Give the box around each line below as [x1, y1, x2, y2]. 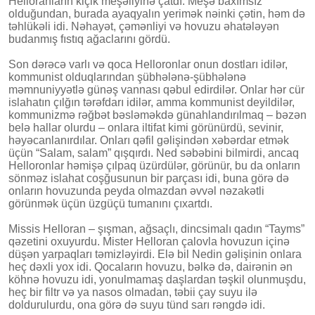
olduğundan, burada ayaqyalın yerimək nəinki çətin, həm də [8, 7, 305, 20]
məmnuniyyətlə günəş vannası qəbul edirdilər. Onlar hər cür [8, 83, 304, 96]
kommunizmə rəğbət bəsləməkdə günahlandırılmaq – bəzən [8, 108, 307, 121]
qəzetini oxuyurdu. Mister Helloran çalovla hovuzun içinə [8, 235, 290, 247]
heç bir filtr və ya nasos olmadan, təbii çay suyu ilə [8, 285, 257, 298]
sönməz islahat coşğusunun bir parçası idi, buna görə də [8, 172, 289, 184]
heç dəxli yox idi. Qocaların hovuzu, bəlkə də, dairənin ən [8, 260, 292, 273]
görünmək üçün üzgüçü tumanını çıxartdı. [8, 197, 212, 210]
